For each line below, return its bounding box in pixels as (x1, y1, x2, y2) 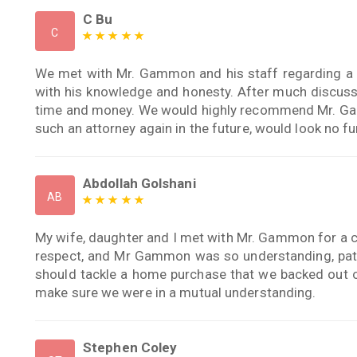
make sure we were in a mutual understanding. (35, 284, 316, 300)
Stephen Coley (83, 339, 178, 355)
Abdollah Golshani (83, 175, 196, 191)
